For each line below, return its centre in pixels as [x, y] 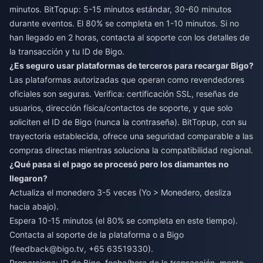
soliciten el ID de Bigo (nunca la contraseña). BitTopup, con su [128, 122]
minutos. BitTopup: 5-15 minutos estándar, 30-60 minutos [120, 9]
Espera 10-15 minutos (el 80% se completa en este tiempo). [124, 220]
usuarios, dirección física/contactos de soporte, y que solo [121, 107]
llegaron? [28, 178]
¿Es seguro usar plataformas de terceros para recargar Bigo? [131, 65]
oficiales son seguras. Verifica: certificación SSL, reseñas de [124, 93]
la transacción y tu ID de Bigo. [67, 51]
